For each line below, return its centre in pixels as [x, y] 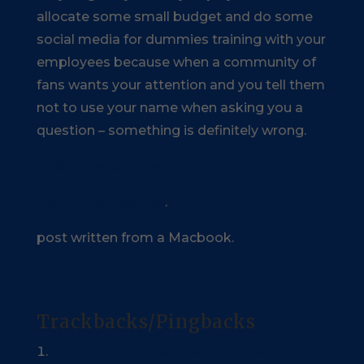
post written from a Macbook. [135, 238]
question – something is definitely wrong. [171, 131]
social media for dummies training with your [181, 40]
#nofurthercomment [105, 167]
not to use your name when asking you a [169, 108]
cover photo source [100, 202]
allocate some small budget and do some [174, 17]
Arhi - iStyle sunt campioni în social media [186, 352]
